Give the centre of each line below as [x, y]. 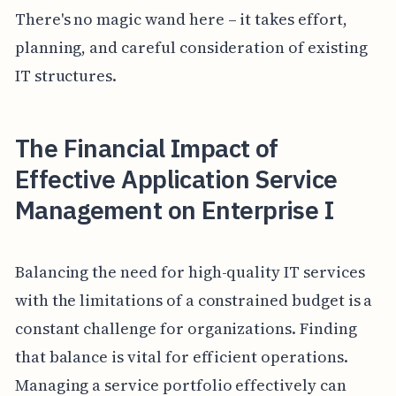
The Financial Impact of [146, 148]
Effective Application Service [176, 179]
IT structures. [66, 76]
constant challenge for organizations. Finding [186, 328]
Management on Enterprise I [174, 210]
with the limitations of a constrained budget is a [194, 300]
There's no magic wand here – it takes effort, [181, 19]
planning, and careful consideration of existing [191, 48]
